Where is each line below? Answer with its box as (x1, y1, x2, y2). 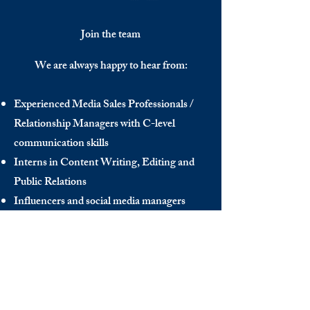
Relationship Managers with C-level (14, 115, 175, 135)
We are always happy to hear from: (34, 57, 188, 77)
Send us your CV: (71, 250, 150, 271)
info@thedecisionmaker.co (51, 270, 171, 290)
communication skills (14, 134, 109, 154)
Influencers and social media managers (14, 192, 185, 212)
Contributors (14, 212, 75, 232)
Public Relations (14, 173, 86, 193)
